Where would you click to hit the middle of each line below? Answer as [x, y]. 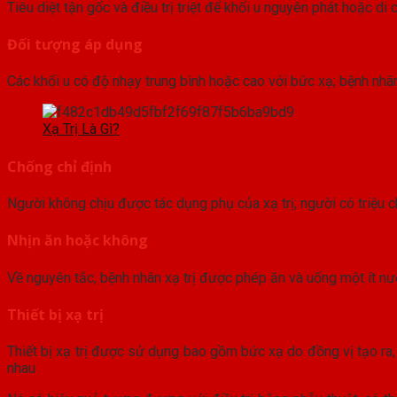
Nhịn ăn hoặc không [78, 241]
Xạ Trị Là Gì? [81, 129]
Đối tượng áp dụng [75, 45]
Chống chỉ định [59, 166]
